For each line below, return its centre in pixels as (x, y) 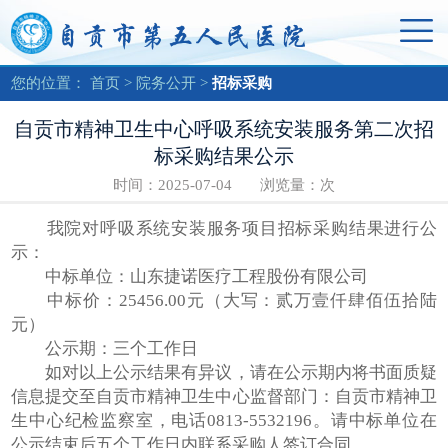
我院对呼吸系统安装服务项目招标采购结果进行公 (224, 228)
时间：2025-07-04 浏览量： (216, 185)
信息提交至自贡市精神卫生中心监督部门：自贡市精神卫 (224, 396)
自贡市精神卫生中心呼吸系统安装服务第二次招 (223, 128)
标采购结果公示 (223, 155)
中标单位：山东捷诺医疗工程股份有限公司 (190, 276)
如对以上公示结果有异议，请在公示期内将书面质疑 (224, 372)
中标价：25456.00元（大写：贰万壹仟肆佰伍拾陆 (224, 300)
